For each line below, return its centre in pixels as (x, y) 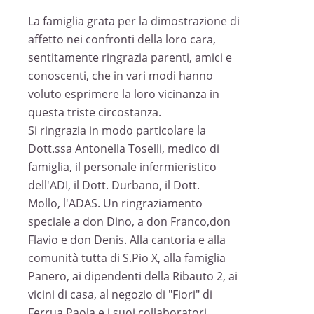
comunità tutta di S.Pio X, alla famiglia (127, 258)
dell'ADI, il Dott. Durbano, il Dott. (114, 185)
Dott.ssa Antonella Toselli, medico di (124, 149)
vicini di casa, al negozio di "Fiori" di (120, 294)
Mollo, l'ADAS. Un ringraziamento (115, 203)
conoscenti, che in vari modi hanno (121, 76)
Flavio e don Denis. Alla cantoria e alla (127, 240)
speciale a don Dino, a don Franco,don (129, 221)
